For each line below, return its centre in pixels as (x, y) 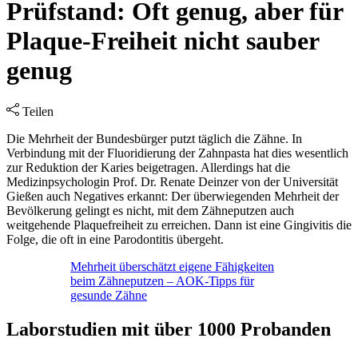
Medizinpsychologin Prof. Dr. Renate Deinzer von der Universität (172, 181)
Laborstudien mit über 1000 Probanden (169, 329)
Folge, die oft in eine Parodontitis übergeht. (115, 239)
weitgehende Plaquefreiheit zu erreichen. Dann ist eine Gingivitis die (179, 225)
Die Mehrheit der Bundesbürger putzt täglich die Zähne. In (154, 138)
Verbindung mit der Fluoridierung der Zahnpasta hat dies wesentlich (177, 153)
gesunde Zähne (109, 295)
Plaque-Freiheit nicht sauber (163, 41)
